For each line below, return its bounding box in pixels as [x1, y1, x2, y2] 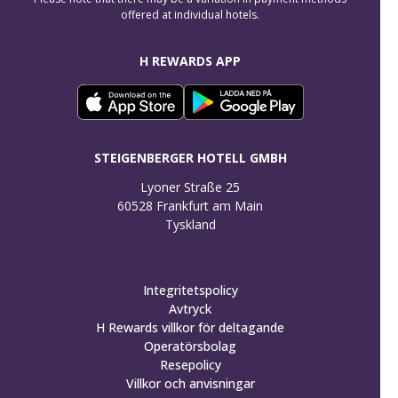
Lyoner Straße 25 [140, 179, 240, 195]
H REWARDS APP [139, 52, 241, 69]
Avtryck [169, 300, 211, 317]
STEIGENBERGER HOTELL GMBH [93, 149, 287, 166]
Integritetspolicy [142, 282, 238, 298]
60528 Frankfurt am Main [117, 197, 263, 214]
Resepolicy [159, 356, 221, 373]
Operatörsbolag [144, 338, 236, 354]
